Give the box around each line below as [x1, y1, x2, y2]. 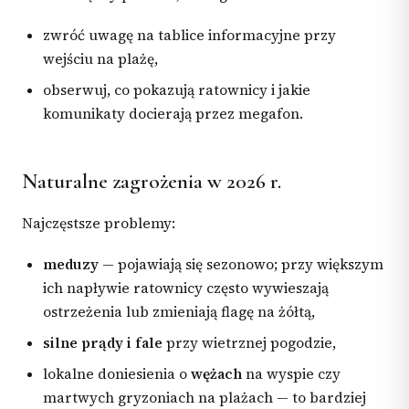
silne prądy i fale [43, 332, 163, 352]
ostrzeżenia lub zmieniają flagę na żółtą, [43, 302, 316, 322]
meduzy [43, 255, 100, 275]
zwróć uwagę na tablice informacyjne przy [43, 26, 337, 46]
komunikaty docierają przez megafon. [43, 104, 304, 124]
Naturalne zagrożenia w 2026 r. [22, 169, 281, 195]
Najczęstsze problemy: [22, 213, 175, 233]
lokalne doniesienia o [43, 363, 192, 383]
